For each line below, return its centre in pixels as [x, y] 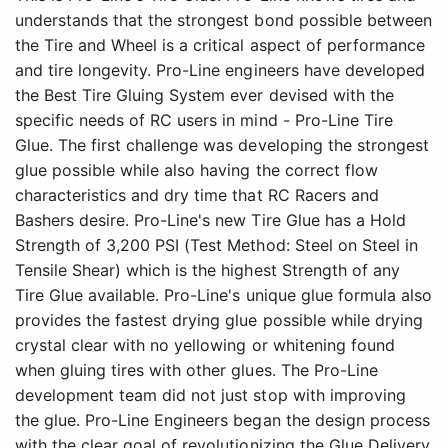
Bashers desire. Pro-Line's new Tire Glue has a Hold [210, 219]
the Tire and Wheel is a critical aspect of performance [220, 44]
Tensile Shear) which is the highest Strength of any [207, 269]
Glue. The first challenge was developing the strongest [222, 144]
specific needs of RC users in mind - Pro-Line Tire [204, 119]
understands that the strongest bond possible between [223, 19]
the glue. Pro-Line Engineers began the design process [222, 419]
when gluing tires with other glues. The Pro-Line [196, 369]
